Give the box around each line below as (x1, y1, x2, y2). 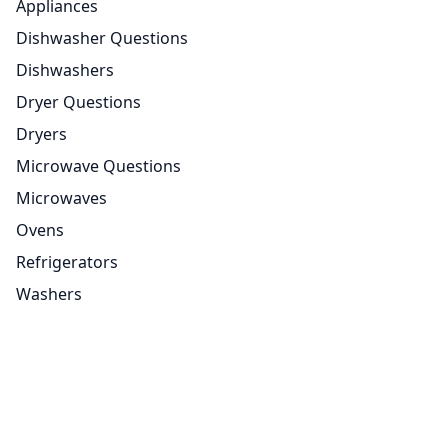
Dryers (16, 122, 67, 145)
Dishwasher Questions (16, 26, 188, 49)
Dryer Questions (16, 90, 141, 113)
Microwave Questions (16, 154, 181, 177)
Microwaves (16, 186, 107, 209)
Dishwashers (16, 58, 114, 81)
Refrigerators (16, 250, 118, 273)
